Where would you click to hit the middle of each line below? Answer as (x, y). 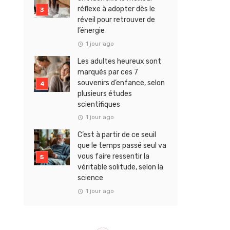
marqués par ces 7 (108, 72)
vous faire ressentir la (113, 157)
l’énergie (91, 31)
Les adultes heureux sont (119, 61)
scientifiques (99, 104)
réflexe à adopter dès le (116, 9)
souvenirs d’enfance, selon (121, 83)
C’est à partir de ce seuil (117, 135)
